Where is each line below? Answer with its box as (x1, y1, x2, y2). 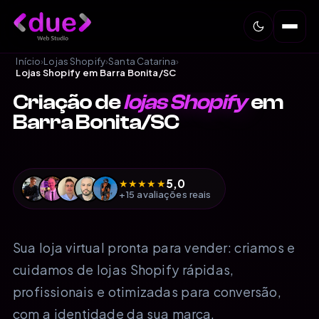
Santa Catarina (108, 56, 176, 67)
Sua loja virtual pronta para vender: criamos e (13, 239, 296, 256)
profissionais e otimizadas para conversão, (13, 283, 281, 300)
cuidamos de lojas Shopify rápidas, (13, 261, 234, 278)
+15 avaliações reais (119, 188, 211, 200)
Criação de (13, 90, 123, 115)
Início (16, 56, 41, 67)
